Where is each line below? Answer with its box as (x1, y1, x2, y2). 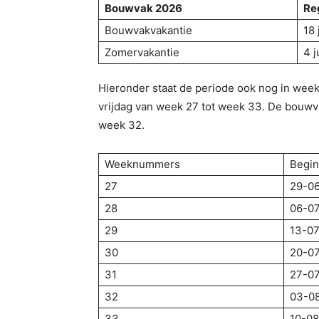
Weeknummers (105, 157, 180, 171)
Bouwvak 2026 (105, 1, 182, 15)
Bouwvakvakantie (105, 23, 192, 37)
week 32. (98, 118, 145, 132)
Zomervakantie (105, 46, 179, 59)
